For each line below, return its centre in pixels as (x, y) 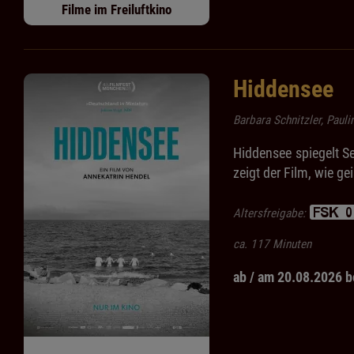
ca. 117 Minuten (272, 245)
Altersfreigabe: (271, 214)
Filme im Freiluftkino (117, 10)
